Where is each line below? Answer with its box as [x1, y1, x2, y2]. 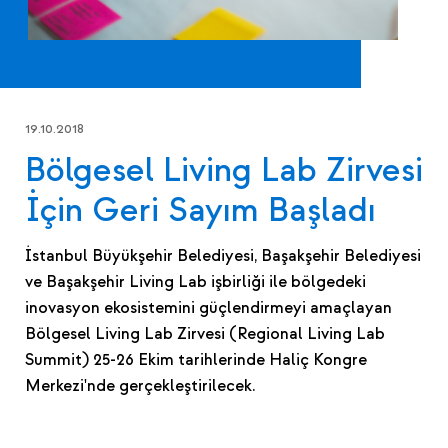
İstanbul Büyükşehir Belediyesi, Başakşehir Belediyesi [25, 246, 421, 266]
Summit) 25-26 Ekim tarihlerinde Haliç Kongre [25, 350, 367, 370]
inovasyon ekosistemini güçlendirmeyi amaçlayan [25, 298, 392, 318]
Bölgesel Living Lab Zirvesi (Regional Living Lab [25, 324, 385, 344]
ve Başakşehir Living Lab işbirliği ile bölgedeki [25, 272, 366, 292]
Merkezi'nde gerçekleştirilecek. [25, 376, 255, 396]
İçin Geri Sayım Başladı [25, 189, 376, 232]
